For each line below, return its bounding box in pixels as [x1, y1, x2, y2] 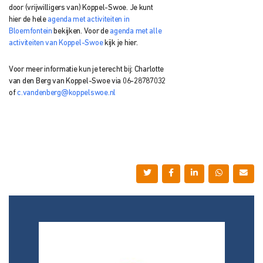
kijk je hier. [103, 39, 138, 47]
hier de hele [9, 15, 48, 23]
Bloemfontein [9, 27, 52, 35]
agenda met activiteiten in [48, 15, 130, 23]
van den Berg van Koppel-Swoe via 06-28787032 [9, 77, 166, 85]
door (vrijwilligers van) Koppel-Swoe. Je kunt [9, 4, 153, 12]
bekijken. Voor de [52, 27, 110, 35]
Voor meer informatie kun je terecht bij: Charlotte [9, 65, 164, 73]
